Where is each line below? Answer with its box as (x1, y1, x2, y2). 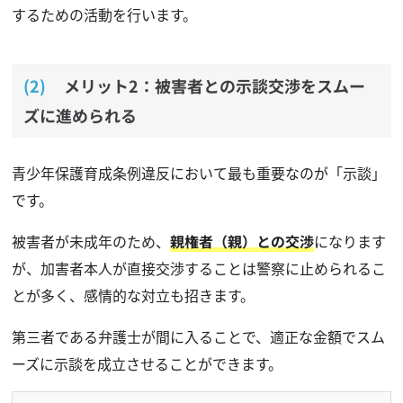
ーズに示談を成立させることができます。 (11, 352, 282, 374)
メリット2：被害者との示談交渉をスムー (63, 73, 365, 97)
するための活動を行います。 (11, 3, 197, 25)
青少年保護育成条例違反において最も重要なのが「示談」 (11, 161, 386, 184)
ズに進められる (22, 103, 137, 127)
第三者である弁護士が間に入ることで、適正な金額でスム (11, 325, 385, 347)
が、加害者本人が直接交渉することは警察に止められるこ (11, 256, 386, 279)
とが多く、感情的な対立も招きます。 (11, 283, 255, 306)
